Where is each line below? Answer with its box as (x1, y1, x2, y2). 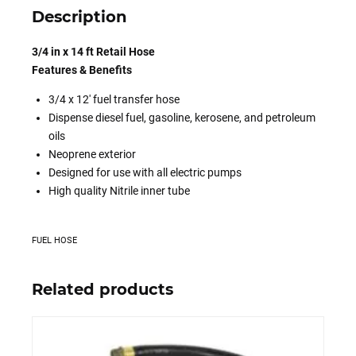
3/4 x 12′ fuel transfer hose (48, 93, 180, 106)
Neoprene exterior (48, 148, 136, 161)
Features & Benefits (32, 64, 132, 77)
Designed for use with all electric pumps (48, 166, 242, 180)
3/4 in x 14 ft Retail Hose (32, 45, 155, 59)
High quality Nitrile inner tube (48, 184, 190, 198)
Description (32, 6, 127, 26)
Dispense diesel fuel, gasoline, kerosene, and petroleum (48, 111, 315, 125)
